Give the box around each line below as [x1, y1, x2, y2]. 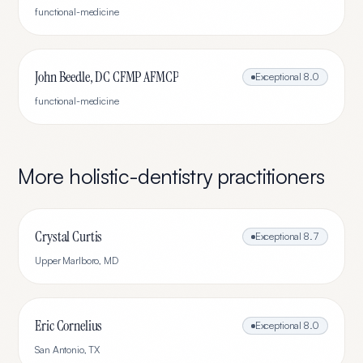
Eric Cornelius [35, 316, 103, 335]
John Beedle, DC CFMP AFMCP [35, 67, 179, 87]
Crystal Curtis [35, 227, 103, 246]
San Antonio [35, 344, 84, 356]
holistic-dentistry [69, 163, 212, 189]
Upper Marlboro [35, 254, 100, 267]
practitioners [211, 163, 325, 189]
